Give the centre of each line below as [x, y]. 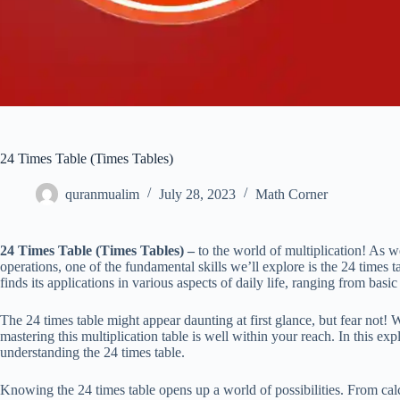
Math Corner [292, 194]
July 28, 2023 [197, 194]
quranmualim [102, 194]
